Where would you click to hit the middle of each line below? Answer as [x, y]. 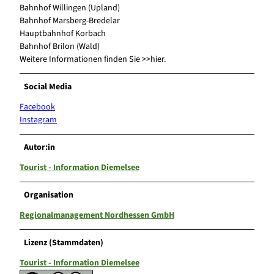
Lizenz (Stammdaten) [64, 243]
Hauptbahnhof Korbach [63, 34]
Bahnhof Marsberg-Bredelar [70, 21]
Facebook [37, 107]
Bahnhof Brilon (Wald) [60, 47]
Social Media [48, 87]
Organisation [49, 195]
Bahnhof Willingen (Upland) [70, 8]
